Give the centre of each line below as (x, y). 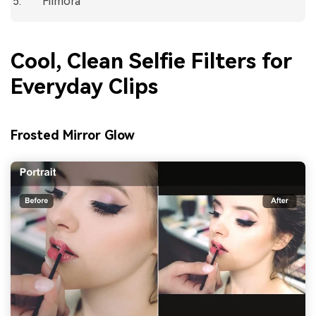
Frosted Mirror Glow (73, 135)
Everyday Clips (84, 87)
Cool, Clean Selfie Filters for (151, 61)
